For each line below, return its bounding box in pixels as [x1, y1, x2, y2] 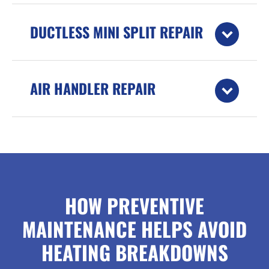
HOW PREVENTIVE [65, 191, 204, 221]
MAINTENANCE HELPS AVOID [22, 214, 247, 244]
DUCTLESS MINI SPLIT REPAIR [30, 21, 203, 43]
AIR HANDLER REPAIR [30, 77, 156, 100]
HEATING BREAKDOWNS [41, 238, 228, 268]
